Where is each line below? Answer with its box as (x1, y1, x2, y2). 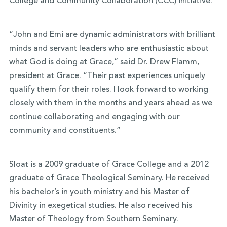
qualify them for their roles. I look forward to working (9, 86, 208, 94)
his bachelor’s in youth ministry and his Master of (9, 188, 190, 196)
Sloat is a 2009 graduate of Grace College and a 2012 (9, 161, 209, 169)
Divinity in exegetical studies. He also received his (9, 202, 192, 210)
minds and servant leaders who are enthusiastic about (9, 45, 209, 53)
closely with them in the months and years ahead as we (9, 99, 212, 107)
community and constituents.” (9, 127, 121, 135)
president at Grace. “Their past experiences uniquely (9, 72, 205, 80)
